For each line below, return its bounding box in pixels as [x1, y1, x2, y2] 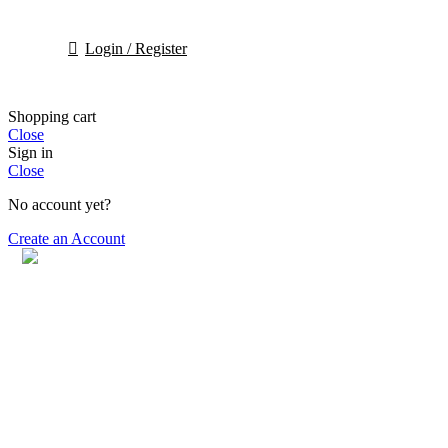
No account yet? [8, 195, 111, 213]
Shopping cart [8, 107, 96, 125]
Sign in [8, 143, 53, 161]
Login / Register [85, 39, 187, 57]
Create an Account [8, 229, 125, 247]
